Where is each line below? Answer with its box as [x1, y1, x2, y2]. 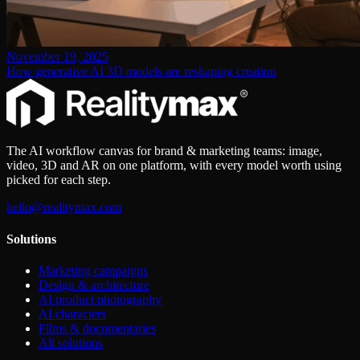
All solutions [39, 336, 103, 350]
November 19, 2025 [6, 50, 108, 64]
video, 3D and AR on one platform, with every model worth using [6, 158, 342, 173]
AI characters [39, 307, 106, 321]
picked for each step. [6, 173, 111, 187]
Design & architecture [39, 278, 149, 292]
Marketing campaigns [39, 264, 148, 278]
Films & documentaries [39, 321, 156, 336]
